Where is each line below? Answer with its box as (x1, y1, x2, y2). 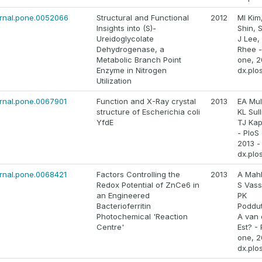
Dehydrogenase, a (96, 44, 164, 54)
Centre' (96, 222, 124, 232)
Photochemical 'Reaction (96, 212, 188, 222)
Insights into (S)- (96, 23, 156, 33)
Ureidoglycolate (96, 34, 154, 44)
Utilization (96, 76, 132, 86)
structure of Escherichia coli (96, 107, 200, 117)
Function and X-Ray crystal (96, 96, 196, 106)
